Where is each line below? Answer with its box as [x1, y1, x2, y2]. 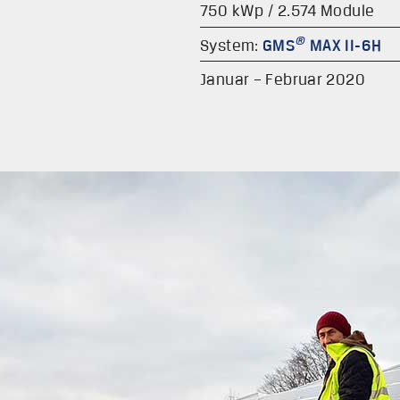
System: [200, 35, 263, 54]
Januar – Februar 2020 [200, 70, 365, 89]
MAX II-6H [305, 35, 382, 54]
